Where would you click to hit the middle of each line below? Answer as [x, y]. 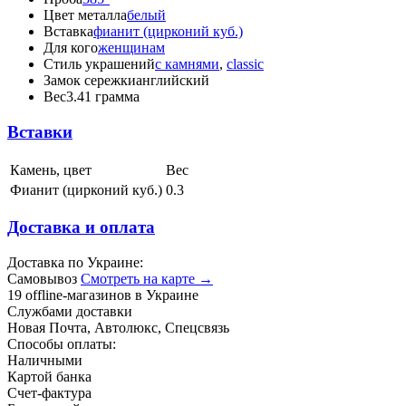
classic [245, 64]
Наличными [45, 361]
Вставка [68, 32]
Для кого [71, 48]
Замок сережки [90, 81]
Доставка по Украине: [75, 263]
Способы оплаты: [62, 344]
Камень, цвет [51, 169]
